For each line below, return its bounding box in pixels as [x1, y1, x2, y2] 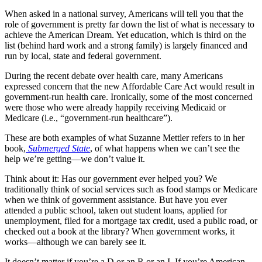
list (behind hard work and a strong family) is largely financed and [5, 40, 247, 50]
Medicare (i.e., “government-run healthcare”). [5, 112, 173, 123]
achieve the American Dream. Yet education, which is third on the [5, 29, 246, 40]
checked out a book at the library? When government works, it [5, 226, 235, 236]
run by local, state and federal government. [5, 50, 161, 61]
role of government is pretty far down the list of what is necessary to [5, 19, 254, 29]
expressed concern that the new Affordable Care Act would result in [5, 81, 254, 91]
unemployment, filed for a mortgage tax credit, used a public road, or [5, 215, 257, 226]
